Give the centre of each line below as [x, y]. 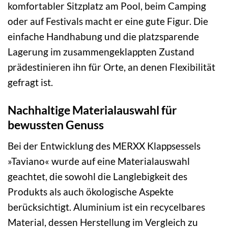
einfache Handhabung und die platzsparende [103, 37]
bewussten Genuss [56, 125]
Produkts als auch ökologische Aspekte [91, 191]
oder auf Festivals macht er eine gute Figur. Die [108, 21]
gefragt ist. [30, 82]
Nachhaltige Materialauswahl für [92, 110]
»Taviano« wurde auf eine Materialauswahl [99, 161]
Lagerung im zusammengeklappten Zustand [101, 52]
